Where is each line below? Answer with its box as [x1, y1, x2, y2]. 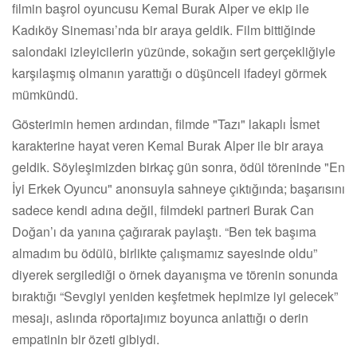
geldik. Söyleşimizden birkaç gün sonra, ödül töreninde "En [12, 157, 345, 176]
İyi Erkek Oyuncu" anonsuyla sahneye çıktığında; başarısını [12, 178, 345, 198]
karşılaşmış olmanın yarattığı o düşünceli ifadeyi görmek [12, 63, 327, 82]
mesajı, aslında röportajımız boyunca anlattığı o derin [12, 308, 308, 327]
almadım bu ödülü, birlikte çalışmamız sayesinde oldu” [12, 243, 317, 262]
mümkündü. [12, 84, 78, 104]
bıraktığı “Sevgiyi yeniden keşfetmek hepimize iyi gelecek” [12, 286, 338, 305]
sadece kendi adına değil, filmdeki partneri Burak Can [12, 200, 314, 219]
